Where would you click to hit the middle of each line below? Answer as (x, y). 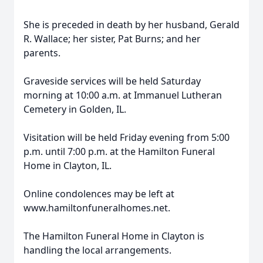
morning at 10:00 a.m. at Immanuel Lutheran (123, 95)
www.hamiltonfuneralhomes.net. (97, 208)
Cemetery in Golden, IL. (75, 109)
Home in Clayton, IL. (68, 166)
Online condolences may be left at (99, 194)
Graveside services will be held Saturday (112, 81)
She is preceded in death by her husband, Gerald (131, 25)
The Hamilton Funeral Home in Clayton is (114, 236)
